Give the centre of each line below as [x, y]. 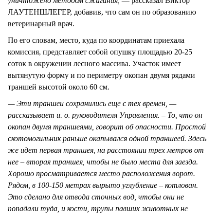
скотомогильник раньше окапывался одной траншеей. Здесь [107, 139]
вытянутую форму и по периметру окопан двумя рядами [101, 75]
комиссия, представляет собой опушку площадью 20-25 [100, 52]
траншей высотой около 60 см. [59, 87]
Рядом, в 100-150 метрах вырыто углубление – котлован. [103, 185]
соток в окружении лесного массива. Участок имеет [94, 64]
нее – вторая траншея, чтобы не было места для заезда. [103, 162]
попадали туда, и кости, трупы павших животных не [98, 209]
